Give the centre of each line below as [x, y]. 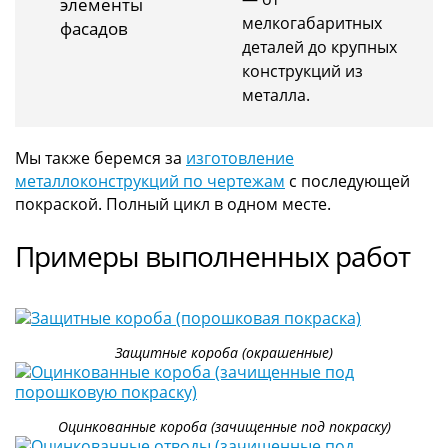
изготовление [240, 158]
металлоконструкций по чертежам [150, 181]
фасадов [94, 29]
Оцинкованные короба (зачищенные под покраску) [224, 426]
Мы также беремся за [100, 158]
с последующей [347, 181]
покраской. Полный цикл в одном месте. [173, 204]
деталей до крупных [319, 47]
